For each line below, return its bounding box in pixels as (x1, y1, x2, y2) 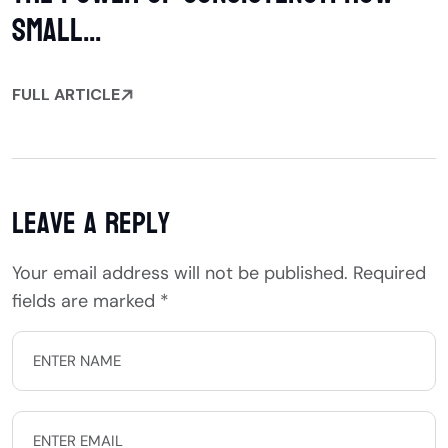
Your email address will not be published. (12, 261, 348, 286)
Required (353, 261, 426, 286)
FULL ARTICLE (12, 84, 120, 106)
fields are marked (12, 289, 160, 314)
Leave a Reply (12, 196, 170, 252)
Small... (12, 2, 101, 61)
